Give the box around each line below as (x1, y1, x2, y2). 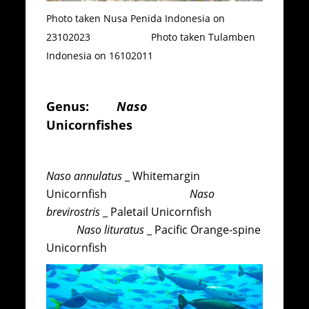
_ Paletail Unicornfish (103, 204, 259, 220)
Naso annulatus (46, 168, 123, 184)
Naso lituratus (74, 222, 148, 238)
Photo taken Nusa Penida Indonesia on (46, 11, 226, 25)
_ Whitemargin (122, 168, 201, 184)
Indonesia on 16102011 (46, 48, 154, 62)
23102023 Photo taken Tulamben (46, 30, 256, 43)
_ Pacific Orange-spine (147, 222, 261, 238)
